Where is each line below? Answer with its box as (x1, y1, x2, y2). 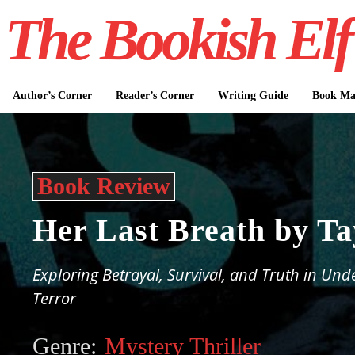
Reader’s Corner (115, 90, 194, 101)
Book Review (37, 173, 171, 199)
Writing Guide (217, 90, 288, 101)
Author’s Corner (12, 90, 92, 101)
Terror (32, 288, 77, 309)
